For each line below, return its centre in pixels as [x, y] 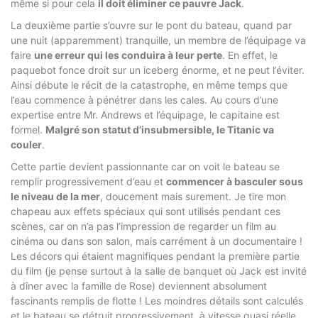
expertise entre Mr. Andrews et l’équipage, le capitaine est [145, 114]
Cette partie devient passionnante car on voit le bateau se [145, 166]
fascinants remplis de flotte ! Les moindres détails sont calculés [157, 300]
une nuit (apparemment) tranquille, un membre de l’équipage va [158, 40]
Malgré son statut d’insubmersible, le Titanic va [160, 129]
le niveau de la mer [55, 196]
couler [26, 144]
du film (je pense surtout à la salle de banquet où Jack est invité [159, 270]
